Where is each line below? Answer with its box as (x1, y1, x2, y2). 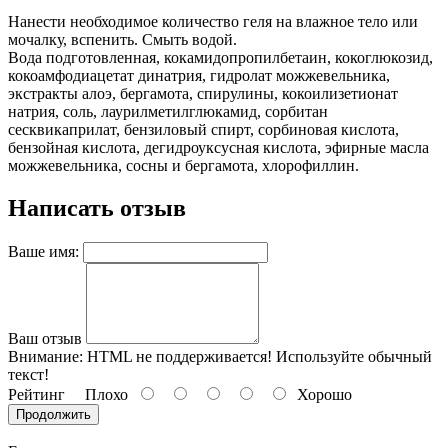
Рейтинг (8, 386, 65, 404)
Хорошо (289, 386, 352, 404)
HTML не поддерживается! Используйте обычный (83, 348, 432, 366)
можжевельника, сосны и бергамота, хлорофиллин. (8, 157, 359, 175)
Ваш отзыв (8, 330, 82, 348)
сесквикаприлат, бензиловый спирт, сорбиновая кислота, (8, 121, 399, 139)
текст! (8, 366, 49, 384)
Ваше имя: (8, 243, 79, 261)
